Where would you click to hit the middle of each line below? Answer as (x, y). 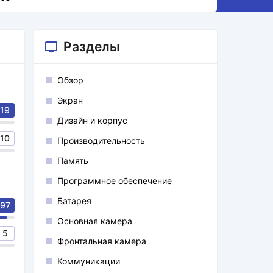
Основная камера (95, 221)
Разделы (92, 47)
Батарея (74, 201)
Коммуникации (89, 261)
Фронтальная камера (102, 241)
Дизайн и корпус (92, 120)
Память (73, 161)
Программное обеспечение (115, 181)
